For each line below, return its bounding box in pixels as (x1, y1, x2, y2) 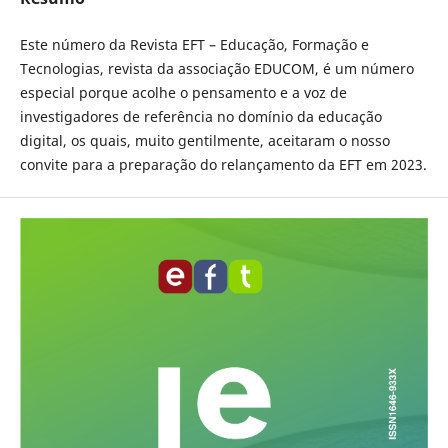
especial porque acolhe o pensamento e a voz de (19, 83, 347, 102)
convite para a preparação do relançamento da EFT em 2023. (19, 155, 427, 174)
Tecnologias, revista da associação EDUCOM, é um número (19, 59, 414, 78)
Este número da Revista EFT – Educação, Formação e (19, 35, 369, 54)
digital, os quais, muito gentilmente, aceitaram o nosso (19, 131, 390, 150)
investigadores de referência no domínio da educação (19, 107, 382, 126)
